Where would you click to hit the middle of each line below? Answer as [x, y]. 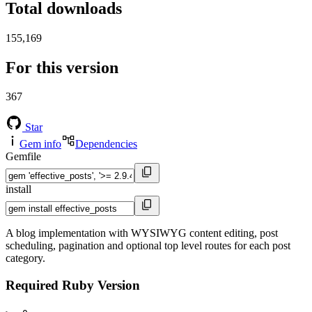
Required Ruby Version [73, 286]
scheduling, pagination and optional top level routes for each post [148, 246]
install [18, 189]
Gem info [40, 144]
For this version [62, 67]
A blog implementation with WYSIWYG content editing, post [142, 233]
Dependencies [106, 144]
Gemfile [23, 157]
